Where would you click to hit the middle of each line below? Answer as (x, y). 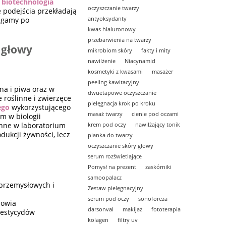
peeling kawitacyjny (114, 82)
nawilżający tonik (158, 124)
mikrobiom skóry (110, 50)
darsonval (101, 209)
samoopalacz (105, 177)
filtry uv (128, 219)
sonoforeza (153, 198)
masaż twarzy (105, 114)
